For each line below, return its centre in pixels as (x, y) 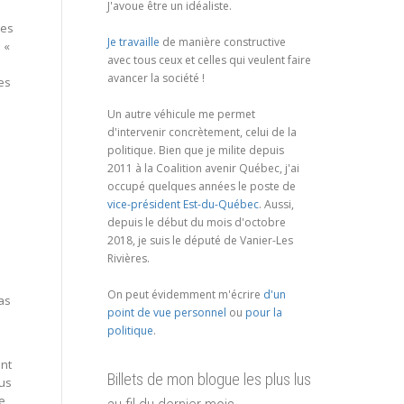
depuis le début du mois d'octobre (196, 222)
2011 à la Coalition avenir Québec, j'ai (203, 168)
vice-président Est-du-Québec (183, 204)
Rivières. (128, 258)
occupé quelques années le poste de (201, 186)
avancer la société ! (156, 78)
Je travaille (133, 41)
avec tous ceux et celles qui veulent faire (209, 60)
